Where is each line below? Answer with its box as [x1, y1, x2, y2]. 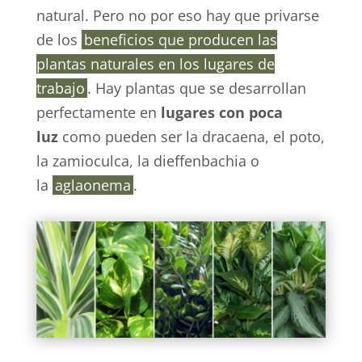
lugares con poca [160, 103, 283, 123]
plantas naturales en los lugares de [36, 54, 275, 74]
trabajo [36, 78, 85, 99]
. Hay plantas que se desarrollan [86, 78, 306, 99]
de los [36, 30, 82, 50]
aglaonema [54, 175, 131, 196]
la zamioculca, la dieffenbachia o [36, 151, 259, 171]
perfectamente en [36, 103, 161, 123]
